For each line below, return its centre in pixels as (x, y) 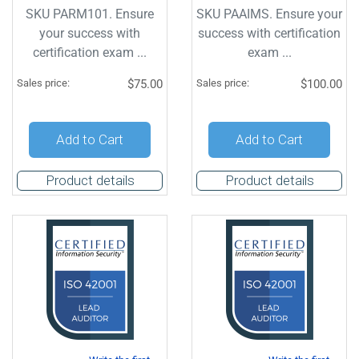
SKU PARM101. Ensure (90, 14)
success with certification (269, 33)
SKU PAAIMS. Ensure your (269, 14)
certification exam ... (90, 52)
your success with (90, 33)
